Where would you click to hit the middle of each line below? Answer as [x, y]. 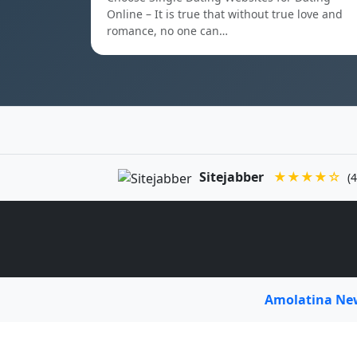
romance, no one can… [167, 31]
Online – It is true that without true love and [225, 14]
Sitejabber [232, 177]
